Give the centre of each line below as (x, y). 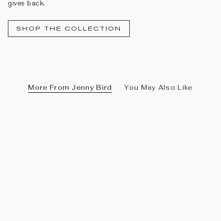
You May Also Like (159, 87)
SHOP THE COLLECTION (69, 29)
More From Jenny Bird (70, 87)
